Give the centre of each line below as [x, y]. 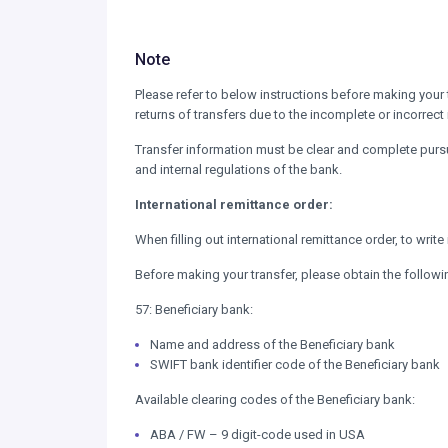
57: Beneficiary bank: [195, 309]
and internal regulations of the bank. [240, 169]
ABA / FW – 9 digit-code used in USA [257, 434]
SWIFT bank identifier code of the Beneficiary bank [295, 364]
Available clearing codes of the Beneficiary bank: [275, 399]
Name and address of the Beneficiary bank [272, 344]
